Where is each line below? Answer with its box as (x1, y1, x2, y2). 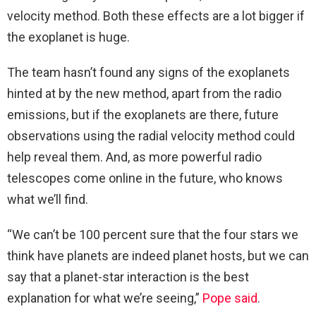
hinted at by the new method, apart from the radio (7, 86, 281, 102)
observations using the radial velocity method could (7, 128, 295, 144)
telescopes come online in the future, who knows (7, 171, 283, 186)
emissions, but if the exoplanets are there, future (7, 107, 279, 123)
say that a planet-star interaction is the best (7, 269, 249, 285)
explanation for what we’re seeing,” (7, 291, 202, 306)
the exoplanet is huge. (7, 30, 130, 45)
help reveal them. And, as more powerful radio (7, 150, 262, 165)
